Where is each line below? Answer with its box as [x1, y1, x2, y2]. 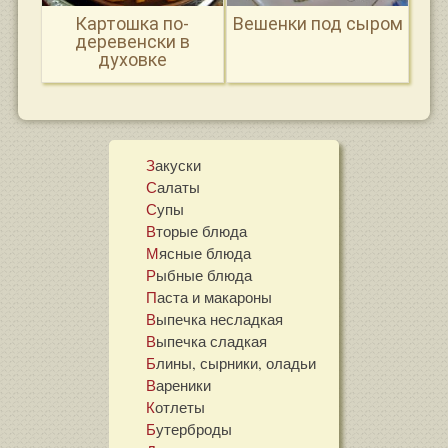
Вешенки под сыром [232, 13, 403, 35]
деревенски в [74, 31, 190, 53]
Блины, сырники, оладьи [156, 352, 317, 373]
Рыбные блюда [156, 264, 253, 285]
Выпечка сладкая [156, 330, 268, 351]
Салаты [157, 176, 201, 197]
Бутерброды [156, 418, 233, 439]
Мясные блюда [159, 242, 252, 263]
